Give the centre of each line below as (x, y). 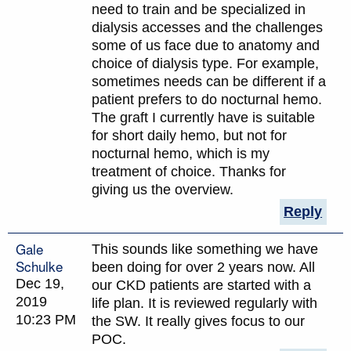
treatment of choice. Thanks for (189, 171)
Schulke (39, 266)
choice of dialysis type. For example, (205, 63)
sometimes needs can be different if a (209, 81)
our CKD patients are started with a (201, 285)
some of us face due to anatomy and (206, 45)
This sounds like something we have (205, 249)
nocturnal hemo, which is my (181, 153)
